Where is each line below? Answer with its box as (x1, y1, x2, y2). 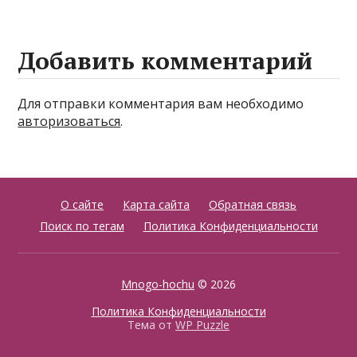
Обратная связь (209, 196, 296, 212)
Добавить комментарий (18, 44, 313, 76)
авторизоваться (18, 112, 121, 130)
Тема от (127, 316, 175, 332)
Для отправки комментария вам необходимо (18, 94, 304, 112)
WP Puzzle (175, 316, 229, 332)
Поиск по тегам (39, 218, 124, 233)
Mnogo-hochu (121, 276, 194, 292)
